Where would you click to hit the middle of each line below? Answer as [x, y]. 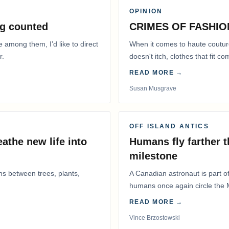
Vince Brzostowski [155, 218]
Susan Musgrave [153, 89]
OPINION [146, 12]
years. [139, 198]
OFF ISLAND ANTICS [169, 127]
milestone [153, 156]
